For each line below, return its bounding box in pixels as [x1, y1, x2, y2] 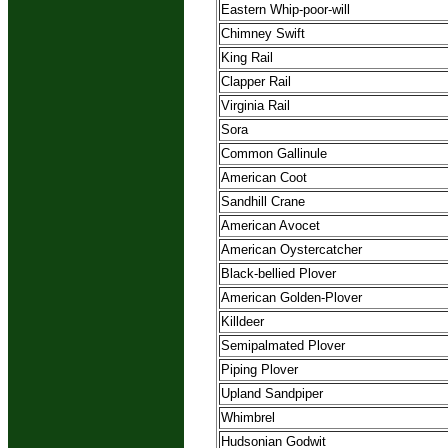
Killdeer [221, 314, 264, 330]
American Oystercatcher [221, 242, 362, 258]
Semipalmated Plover [221, 338, 345, 354]
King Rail [221, 50, 273, 66]
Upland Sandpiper [221, 386, 323, 402]
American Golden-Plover [221, 290, 362, 306]
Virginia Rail [221, 98, 290, 114]
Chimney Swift [221, 26, 305, 42]
